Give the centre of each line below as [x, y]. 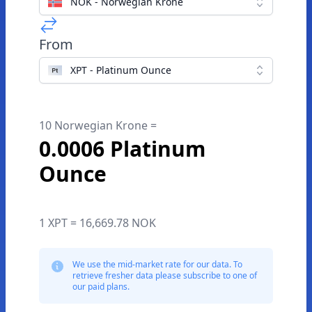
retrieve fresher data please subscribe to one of [165, 275]
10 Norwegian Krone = [98, 125]
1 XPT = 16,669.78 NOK [97, 223]
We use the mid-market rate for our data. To [157, 264]
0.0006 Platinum [122, 149]
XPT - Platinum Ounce [121, 70]
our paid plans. [101, 287]
